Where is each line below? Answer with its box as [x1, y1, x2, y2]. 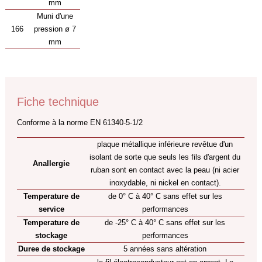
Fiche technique [17, 95, 99, 108]
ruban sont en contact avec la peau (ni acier [91, 166, 240, 174]
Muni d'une [36, 12, 73, 20]
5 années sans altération [123, 244, 207, 253]
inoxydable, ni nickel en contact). [109, 178, 221, 187]
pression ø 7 [33, 25, 76, 33]
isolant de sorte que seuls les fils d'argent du [89, 153, 241, 161]
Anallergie [33, 159, 70, 168]
